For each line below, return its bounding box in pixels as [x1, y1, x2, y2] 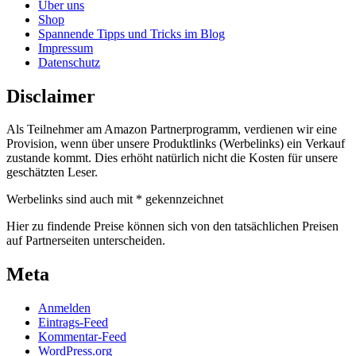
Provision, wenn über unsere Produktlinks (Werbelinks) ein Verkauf [6, 137, 345, 151]
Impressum [38, 41, 93, 55]
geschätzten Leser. [6, 165, 98, 180]
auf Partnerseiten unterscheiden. [6, 234, 165, 248]
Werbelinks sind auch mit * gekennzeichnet [6, 192, 223, 207]
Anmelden [38, 301, 91, 315]
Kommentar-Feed [38, 330, 126, 344]
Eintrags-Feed [38, 315, 108, 330]
